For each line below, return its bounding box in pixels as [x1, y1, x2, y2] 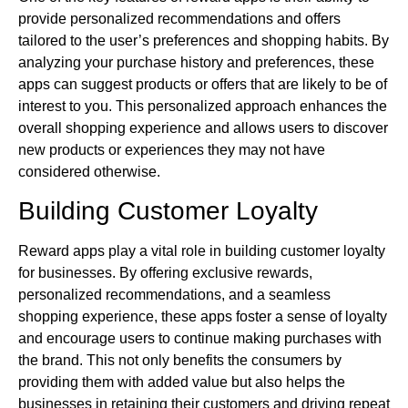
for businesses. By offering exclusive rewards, [18, 265, 312, 281]
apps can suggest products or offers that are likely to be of [18, 76, 387, 92]
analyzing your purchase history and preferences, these [18, 54, 374, 70]
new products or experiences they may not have [18, 141, 325, 158]
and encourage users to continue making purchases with [18, 331, 382, 347]
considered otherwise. [18, 163, 160, 179]
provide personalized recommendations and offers [18, 10, 341, 26]
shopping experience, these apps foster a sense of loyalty [18, 309, 387, 325]
